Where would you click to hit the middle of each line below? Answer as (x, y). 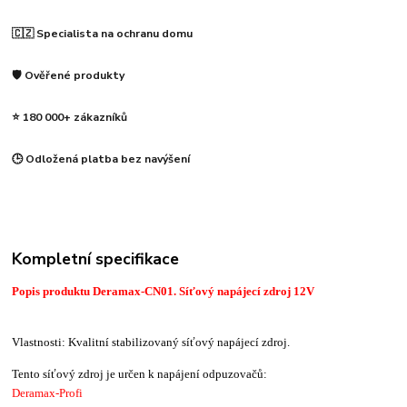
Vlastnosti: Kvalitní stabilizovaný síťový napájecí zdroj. (151, 342)
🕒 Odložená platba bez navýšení (101, 159)
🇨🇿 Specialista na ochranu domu (103, 34)
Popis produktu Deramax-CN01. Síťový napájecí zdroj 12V (164, 291)
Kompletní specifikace (96, 258)
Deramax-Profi (48, 392)
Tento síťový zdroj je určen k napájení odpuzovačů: (140, 373)
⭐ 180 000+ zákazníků (70, 117)
